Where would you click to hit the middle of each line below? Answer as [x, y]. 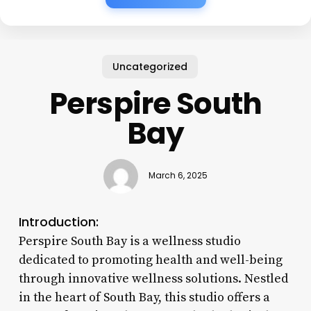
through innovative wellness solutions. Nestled [153, 278]
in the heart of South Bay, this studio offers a [144, 297]
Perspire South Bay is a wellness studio [129, 241]
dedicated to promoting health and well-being [150, 260]
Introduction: [58, 221]
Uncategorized [150, 66]
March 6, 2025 [178, 176]
